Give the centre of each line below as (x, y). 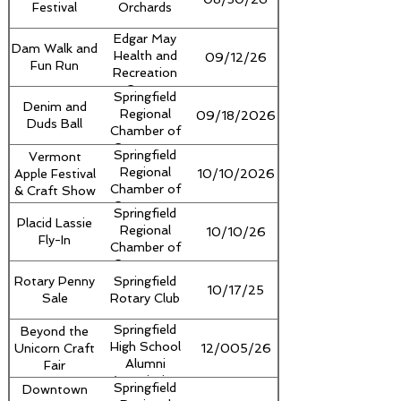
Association (145, 380)
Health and (145, 55)
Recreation (145, 73)
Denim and (55, 107)
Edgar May (145, 38)
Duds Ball (55, 124)
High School (145, 346)
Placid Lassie (55, 223)
